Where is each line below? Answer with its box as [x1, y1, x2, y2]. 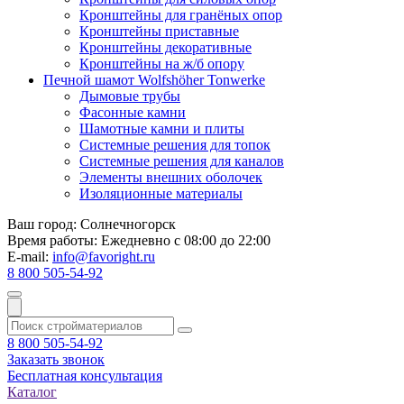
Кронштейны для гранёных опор [79, 6, 282, 23]
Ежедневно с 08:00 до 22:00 [97, 232, 271, 248]
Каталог [7, 383, 57, 399]
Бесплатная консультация [7, 367, 162, 383]
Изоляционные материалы [79, 185, 243, 201]
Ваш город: [7, 216, 77, 232]
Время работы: [7, 232, 97, 248]
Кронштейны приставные [79, 23, 239, 39]
